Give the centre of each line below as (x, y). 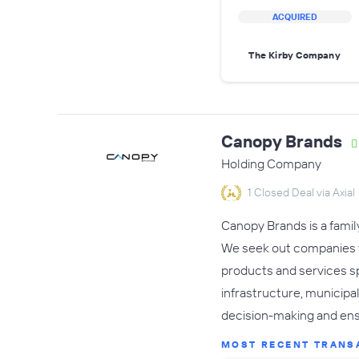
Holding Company (271, 163)
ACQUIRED (294, 17)
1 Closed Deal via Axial (301, 192)
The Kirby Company (294, 54)
